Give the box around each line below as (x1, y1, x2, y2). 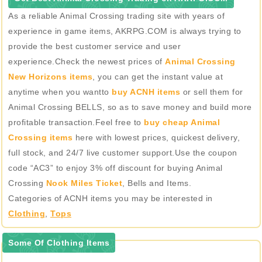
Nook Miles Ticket (46, 178, 122, 188)
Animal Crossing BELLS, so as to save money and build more (8, 102, 252, 112)
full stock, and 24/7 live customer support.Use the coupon (8, 148, 237, 157)
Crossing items (8, 133, 73, 142)
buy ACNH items (112, 87, 180, 96)
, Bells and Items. (122, 178, 191, 188)
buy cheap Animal (144, 118, 220, 127)
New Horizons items (8, 72, 92, 81)
